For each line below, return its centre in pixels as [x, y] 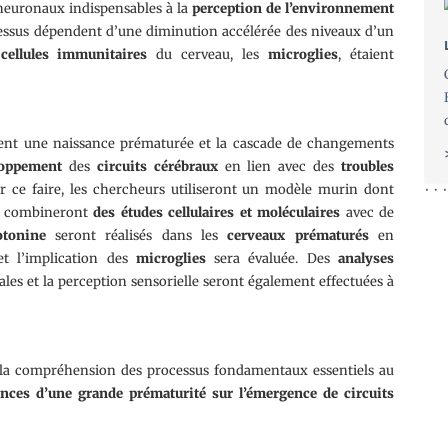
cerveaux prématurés [298, 235]
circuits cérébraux [157, 166]
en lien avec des [279, 166]
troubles [368, 166]
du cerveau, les [208, 54]
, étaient [366, 54]
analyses [366, 258]
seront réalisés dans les [136, 235]
